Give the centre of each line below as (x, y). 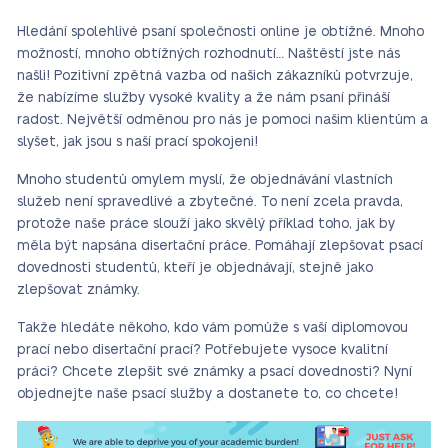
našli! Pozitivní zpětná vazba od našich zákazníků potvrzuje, (215, 76)
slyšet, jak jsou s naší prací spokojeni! (137, 142)
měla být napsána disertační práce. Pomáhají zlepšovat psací (220, 246)
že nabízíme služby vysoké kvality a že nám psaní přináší (203, 98)
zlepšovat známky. (78, 290)
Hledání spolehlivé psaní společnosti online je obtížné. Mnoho (220, 32)
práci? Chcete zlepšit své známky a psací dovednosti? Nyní (214, 372)
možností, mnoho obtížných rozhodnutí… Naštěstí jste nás (208, 54)
